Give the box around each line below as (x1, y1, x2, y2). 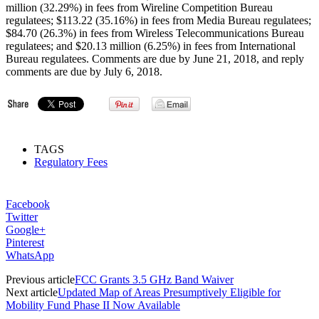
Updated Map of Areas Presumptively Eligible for (58, 286, 281, 298)
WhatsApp (6, 249, 54, 261)
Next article (6, 286, 58, 298)
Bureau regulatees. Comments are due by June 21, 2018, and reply (6, 52, 304, 65)
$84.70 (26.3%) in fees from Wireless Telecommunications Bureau (6, 26, 304, 39)
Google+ (6, 223, 46, 236)
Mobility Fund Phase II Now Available (6, 298, 180, 311)
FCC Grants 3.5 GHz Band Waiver (75, 273, 234, 286)
